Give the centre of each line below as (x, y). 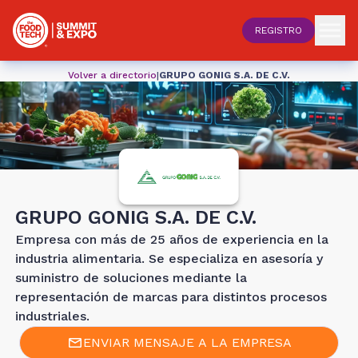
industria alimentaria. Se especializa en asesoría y (169, 259)
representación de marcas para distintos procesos (171, 297)
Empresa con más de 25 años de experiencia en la (171, 239)
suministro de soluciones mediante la (131, 278)
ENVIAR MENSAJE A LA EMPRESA (187, 342)
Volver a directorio (112, 75)
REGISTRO (278, 31)
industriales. (52, 316)
